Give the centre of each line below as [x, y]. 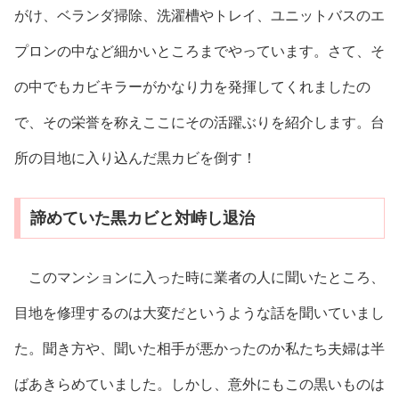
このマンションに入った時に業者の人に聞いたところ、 [199, 278]
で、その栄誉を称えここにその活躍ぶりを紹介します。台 [199, 123]
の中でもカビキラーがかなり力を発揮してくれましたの [192, 87]
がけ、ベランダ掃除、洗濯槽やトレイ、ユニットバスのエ [199, 16]
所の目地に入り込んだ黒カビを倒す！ [135, 159]
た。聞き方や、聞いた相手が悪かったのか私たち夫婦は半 [199, 349]
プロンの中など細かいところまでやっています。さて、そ [199, 52]
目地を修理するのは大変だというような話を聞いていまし [199, 313]
